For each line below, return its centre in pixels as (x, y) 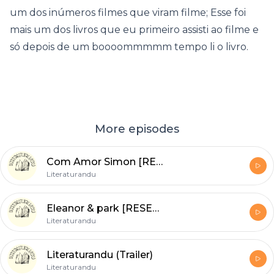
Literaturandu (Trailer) (100, 255)
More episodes (137, 129)
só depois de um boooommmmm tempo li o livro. (129, 47)
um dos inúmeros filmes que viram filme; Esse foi (128, 13)
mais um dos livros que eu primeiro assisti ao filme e (134, 30)
